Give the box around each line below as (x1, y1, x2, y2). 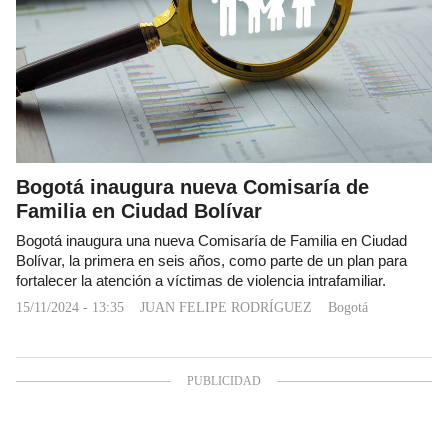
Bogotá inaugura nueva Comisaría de (16, 175, 369, 198)
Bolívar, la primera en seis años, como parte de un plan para (16, 252, 407, 269)
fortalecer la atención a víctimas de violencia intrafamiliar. (16, 272, 386, 289)
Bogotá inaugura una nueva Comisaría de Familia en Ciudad (16, 232, 407, 249)
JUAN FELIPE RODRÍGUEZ (140, 299, 312, 315)
